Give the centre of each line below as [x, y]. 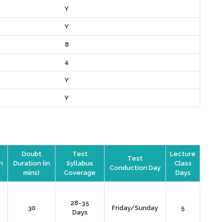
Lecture [183, 154]
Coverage [80, 172]
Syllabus [80, 163]
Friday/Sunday [135, 208]
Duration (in [31, 163]
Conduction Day [135, 167]
